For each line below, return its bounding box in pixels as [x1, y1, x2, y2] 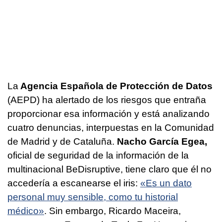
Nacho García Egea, [117, 136, 207, 147]
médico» [7, 206, 44, 217]
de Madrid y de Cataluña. [7, 136, 117, 147]
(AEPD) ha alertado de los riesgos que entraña [7, 95, 206, 106]
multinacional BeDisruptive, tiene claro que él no [7, 164, 212, 175]
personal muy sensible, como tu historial [7, 192, 178, 203]
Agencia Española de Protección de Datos [18, 81, 213, 92]
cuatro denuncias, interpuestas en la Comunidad [7, 122, 214, 133]
